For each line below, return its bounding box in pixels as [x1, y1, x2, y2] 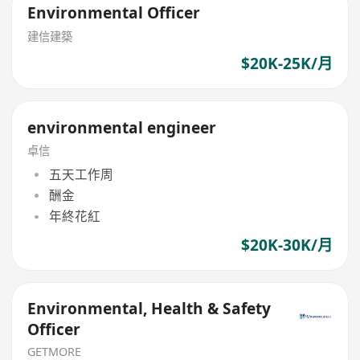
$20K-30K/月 [240, 234, 333, 256]
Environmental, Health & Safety [27, 298, 272, 320]
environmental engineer [27, 117, 217, 138]
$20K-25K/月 [240, 52, 333, 74]
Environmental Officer [27, 2, 201, 24]
